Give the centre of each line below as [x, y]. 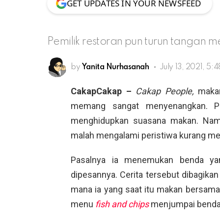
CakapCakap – [103, 91]
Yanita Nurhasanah [115, 67]
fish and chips [122, 204]
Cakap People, [167, 91]
